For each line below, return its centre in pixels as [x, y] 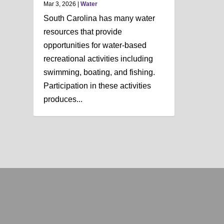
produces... [63, 99]
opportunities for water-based [95, 45]
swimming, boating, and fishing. [99, 72]
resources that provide [83, 31]
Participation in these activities [97, 85]
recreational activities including [98, 58]
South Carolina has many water [99, 18]
